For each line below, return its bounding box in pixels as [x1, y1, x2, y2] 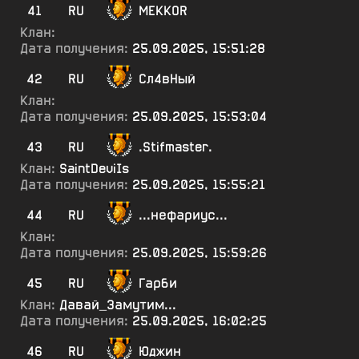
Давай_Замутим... [59, 296, 176, 313]
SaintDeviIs [59, 160, 129, 177]
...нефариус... [139, 207, 228, 224]
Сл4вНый [139, 71, 196, 87]
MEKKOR [139, 2, 188, 19]
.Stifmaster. [139, 139, 212, 155]
